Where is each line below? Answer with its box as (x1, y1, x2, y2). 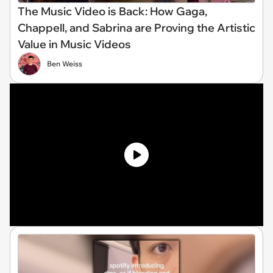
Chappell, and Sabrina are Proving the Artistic (18, 20, 255, 35)
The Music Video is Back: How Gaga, (18, 4, 207, 18)
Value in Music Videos (18, 37, 131, 51)
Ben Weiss (47, 58, 82, 68)
